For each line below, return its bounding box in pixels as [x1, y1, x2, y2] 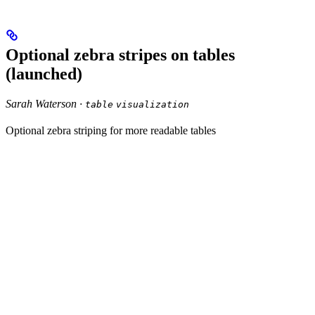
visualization [116, 98, 189, 110]
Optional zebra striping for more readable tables [6, 124, 216, 136]
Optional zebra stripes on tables [6, 45, 235, 64]
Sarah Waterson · [6, 97, 85, 110]
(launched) [6, 64, 82, 83]
